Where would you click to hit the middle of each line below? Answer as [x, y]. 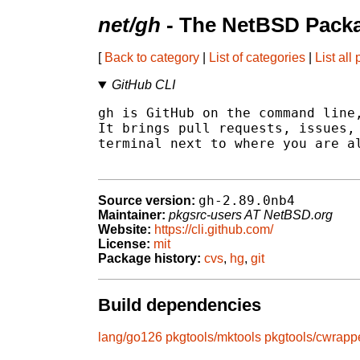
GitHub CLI [143, 85]
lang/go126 [130, 337]
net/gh [129, 25]
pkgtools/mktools [213, 337]
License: [124, 244]
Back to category [152, 58]
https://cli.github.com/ [214, 230]
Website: [125, 230]
